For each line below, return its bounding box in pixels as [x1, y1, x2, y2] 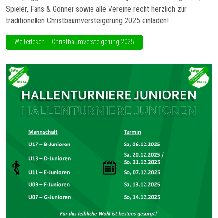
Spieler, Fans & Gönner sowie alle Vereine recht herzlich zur [6, 4, 187, 14]
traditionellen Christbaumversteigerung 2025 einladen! [6, 16, 169, 25]
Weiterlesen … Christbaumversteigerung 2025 [14, 37, 134, 46]
